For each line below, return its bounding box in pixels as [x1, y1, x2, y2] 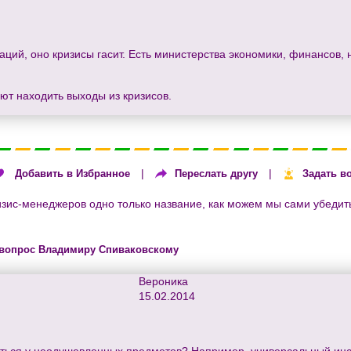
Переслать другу [175, 168, 258, 180]
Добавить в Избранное [15, 168, 130, 180]
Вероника [139, 274, 188, 288]
